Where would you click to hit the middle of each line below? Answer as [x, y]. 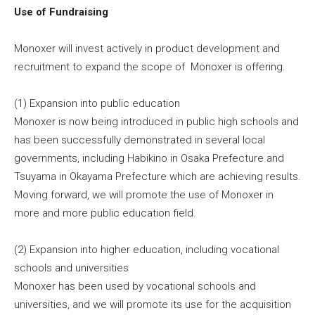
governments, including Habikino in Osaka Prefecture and [149, 158]
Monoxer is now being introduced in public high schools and [156, 121]
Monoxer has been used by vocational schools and [135, 286]
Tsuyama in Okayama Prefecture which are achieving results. [157, 176]
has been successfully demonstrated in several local [140, 140]
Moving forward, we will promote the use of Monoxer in [144, 194]
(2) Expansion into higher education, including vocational [147, 249]
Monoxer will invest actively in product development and [147, 48]
